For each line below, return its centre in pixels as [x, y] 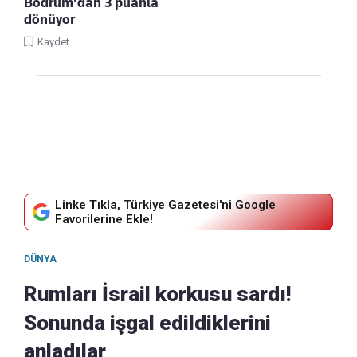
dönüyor [49, 20]
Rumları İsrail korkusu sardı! [157, 294]
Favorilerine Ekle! [104, 220]
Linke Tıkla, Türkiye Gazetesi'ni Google [165, 205]
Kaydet [53, 42]
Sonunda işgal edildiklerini [147, 323]
